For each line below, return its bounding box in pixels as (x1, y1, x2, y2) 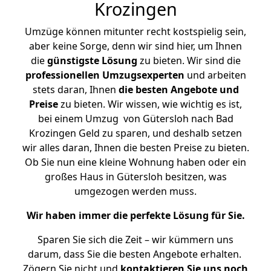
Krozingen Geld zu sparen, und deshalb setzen (29, 126, 242, 140)
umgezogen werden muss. (74, 184, 197, 198)
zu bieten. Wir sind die (137, 54, 241, 67)
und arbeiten (184, 68, 246, 82)
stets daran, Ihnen (32, 83, 119, 96)
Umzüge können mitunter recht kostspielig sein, (25, 25, 246, 38)
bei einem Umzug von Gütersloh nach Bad (38, 112, 233, 125)
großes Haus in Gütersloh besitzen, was (44, 170, 227, 183)
